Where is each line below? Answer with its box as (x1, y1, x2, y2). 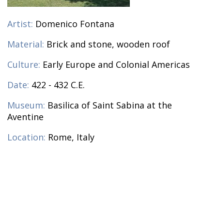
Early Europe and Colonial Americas (43, 59, 190, 71)
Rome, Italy (48, 131, 94, 143)
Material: (7, 38, 44, 50)
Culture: (7, 59, 40, 71)
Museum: (7, 99, 45, 111)
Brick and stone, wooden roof (46, 38, 170, 50)
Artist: (7, 18, 33, 30)
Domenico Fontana (35, 18, 114, 30)
